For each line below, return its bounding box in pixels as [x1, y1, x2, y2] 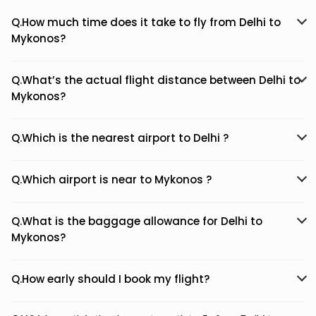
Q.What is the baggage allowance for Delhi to [11, 214, 262, 229]
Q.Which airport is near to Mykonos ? [11, 172, 212, 187]
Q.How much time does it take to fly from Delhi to [11, 15, 281, 30]
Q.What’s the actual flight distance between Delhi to [11, 73, 300, 87]
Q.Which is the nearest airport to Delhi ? [11, 130, 229, 145]
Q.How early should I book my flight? [11, 272, 209, 286]
